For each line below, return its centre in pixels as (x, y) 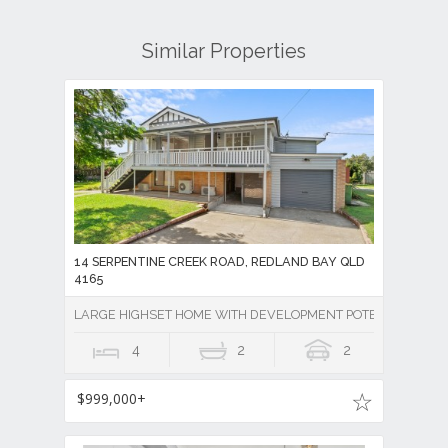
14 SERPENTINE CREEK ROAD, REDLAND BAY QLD (219, 261)
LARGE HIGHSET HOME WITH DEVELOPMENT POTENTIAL (243, 314)
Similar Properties (224, 51)
